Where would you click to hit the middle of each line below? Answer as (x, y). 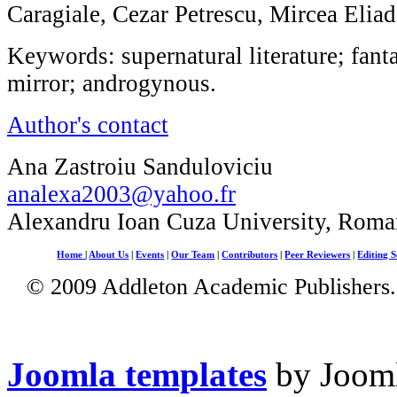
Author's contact (88, 125)
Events (150, 254)
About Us (109, 254)
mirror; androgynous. (112, 83)
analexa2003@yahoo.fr (121, 194)
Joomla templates (137, 374)
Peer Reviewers (318, 254)
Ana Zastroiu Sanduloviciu (140, 166)
